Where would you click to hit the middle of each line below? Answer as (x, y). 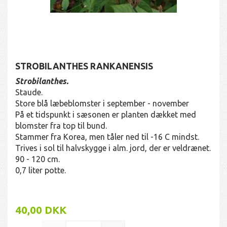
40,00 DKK (41, 210)
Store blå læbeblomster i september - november (102, 103)
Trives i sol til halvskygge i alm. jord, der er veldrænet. (113, 148)
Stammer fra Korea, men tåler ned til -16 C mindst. (107, 137)
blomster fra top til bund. (61, 125)
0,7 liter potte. (41, 170)
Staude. (29, 92)
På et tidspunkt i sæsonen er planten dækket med (106, 114)
